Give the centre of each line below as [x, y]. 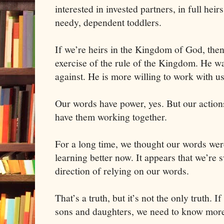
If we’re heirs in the [95, 49]
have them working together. [111, 117]
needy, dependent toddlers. [108, 22]
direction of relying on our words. [122, 171]
